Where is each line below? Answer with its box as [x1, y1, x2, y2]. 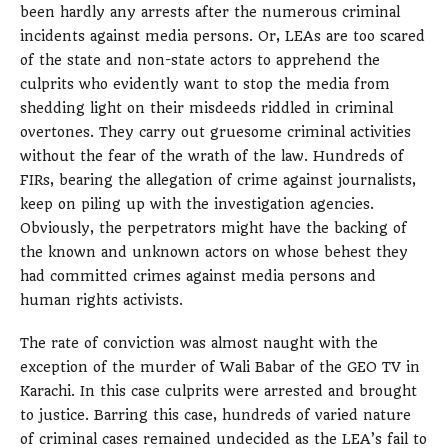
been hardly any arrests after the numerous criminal [20, 3, 400, 20]
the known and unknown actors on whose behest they [20, 243, 408, 260]
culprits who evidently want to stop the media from [20, 75, 390, 92]
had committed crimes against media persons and [20, 267, 376, 284]
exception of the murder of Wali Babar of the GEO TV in [20, 359, 420, 376]
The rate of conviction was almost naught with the [20, 335, 378, 352]
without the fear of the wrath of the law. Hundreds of [20, 147, 404, 164]
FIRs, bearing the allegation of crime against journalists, [20, 171, 416, 188]
